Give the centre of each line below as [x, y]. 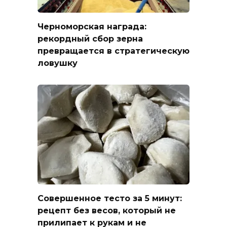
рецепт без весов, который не [107, 211]
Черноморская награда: [92, 27]
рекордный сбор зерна [90, 39]
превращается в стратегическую [113, 51]
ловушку [58, 63]
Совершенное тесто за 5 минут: [110, 199]
